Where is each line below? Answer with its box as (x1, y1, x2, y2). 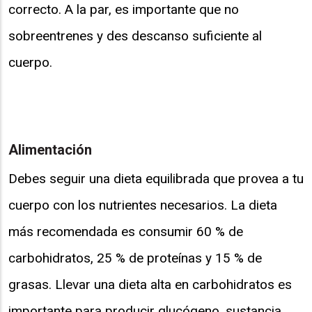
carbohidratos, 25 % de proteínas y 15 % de (8, 249, 262, 266)
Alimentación (8, 141, 92, 159)
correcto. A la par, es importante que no (8, 1, 239, 18)
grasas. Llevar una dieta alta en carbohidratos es (8, 276, 292, 292)
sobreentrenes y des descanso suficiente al (8, 28, 262, 45)
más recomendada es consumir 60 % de (8, 223, 243, 240)
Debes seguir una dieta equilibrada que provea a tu (8, 170, 304, 187)
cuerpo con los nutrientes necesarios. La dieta (8, 196, 277, 213)
